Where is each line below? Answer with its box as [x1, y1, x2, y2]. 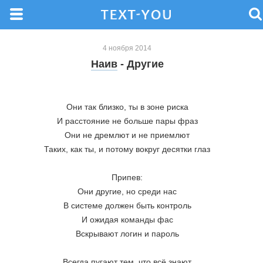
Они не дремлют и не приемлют [65, 130, 190, 140]
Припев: [112, 173, 143, 182]
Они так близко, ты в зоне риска [66, 102, 188, 112]
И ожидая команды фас [81, 215, 173, 224]
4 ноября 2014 [103, 44, 151, 52]
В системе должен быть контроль [63, 201, 191, 210]
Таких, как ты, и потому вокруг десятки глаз [44, 144, 210, 154]
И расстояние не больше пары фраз [56, 116, 198, 126]
